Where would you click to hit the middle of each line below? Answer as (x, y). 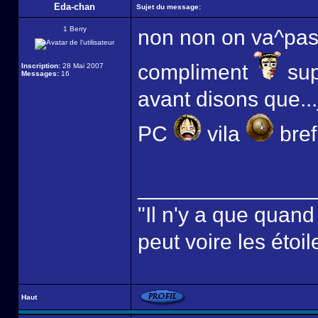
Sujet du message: (169, 7)
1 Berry (75, 29)
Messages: (40, 73)
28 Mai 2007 (82, 66)
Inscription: (41, 66)
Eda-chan (75, 7)
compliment (196, 72)
